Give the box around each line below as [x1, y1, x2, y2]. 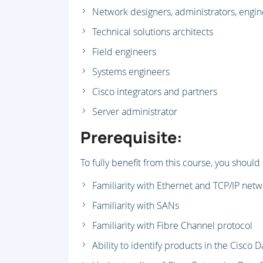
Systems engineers [92, 65, 170, 79]
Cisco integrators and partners [92, 85, 217, 99]
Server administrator [92, 105, 177, 119]
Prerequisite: [80, 126, 183, 149]
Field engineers [92, 45, 156, 59]
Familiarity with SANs [92, 199, 179, 213]
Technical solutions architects [92, 25, 213, 39]
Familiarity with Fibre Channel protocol [92, 219, 252, 232]
